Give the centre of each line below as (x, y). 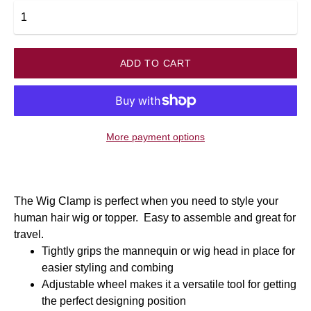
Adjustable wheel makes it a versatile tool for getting (169, 285)
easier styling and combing (108, 268)
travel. (30, 235)
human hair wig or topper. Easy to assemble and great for (155, 218)
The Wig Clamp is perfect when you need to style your (146, 201)
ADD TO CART (155, 63)
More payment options (155, 137)
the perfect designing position (114, 301)
